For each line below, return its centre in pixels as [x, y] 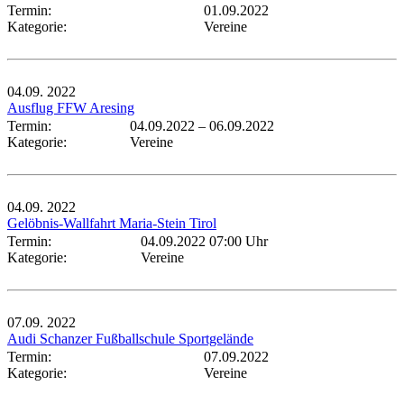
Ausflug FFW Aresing [71, 108]
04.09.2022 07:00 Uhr [204, 242]
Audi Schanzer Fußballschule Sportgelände [130, 339]
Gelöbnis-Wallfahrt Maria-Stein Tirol [112, 224]
